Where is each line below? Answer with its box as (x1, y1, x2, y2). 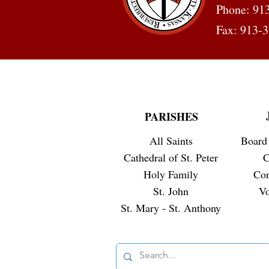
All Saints (149, 133, 193, 148)
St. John (153, 184, 189, 199)
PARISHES (144, 109, 198, 125)
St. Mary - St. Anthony (121, 201, 221, 216)
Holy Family (144, 167, 198, 182)
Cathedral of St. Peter (124, 150, 218, 165)
